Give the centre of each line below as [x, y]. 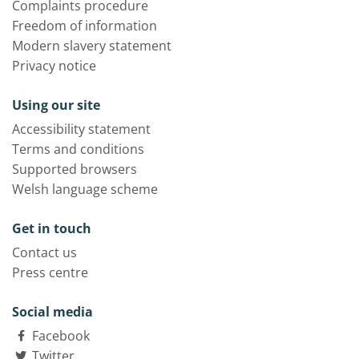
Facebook [61, 336]
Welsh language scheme [85, 189]
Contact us [44, 252]
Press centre [50, 272]
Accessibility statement [81, 129]
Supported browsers [75, 169]
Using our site [56, 105]
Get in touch [52, 228]
